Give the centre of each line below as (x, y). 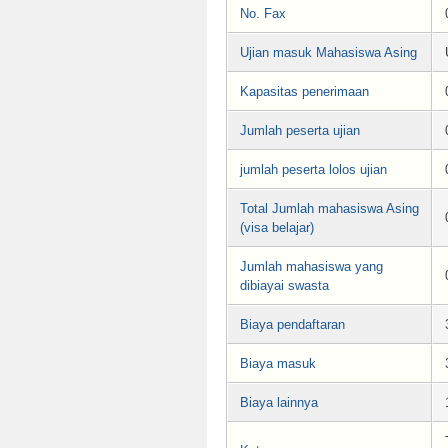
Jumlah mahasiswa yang (311, 266)
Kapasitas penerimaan (304, 91)
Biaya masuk (278, 363)
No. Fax (263, 13)
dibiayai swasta (284, 285)
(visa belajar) (277, 227)
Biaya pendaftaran (292, 324)
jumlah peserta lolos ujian (313, 169)
